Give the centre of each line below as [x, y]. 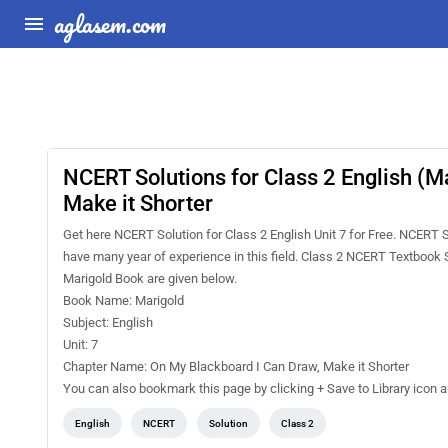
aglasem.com [110, 23]
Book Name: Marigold [123, 300]
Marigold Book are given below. [150, 278]
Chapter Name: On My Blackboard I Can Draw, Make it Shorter [236, 366]
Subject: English [108, 322]
